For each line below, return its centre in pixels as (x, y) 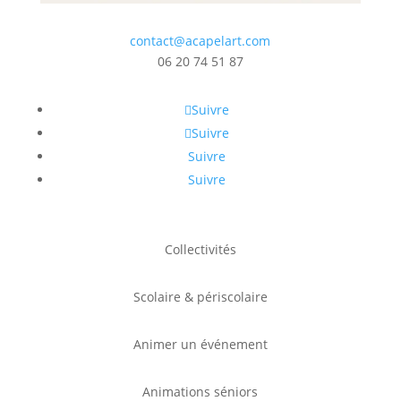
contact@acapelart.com (200, 40)
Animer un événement (200, 344)
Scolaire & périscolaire (200, 296)
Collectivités (200, 249)
